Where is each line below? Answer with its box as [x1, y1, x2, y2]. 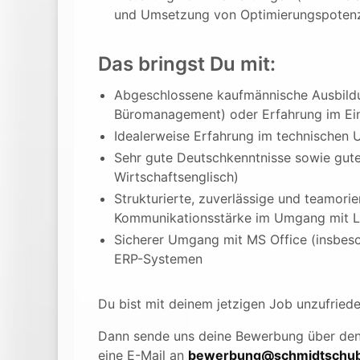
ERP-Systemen [114, 251, 202, 267]
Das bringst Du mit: [98, 52, 276, 76]
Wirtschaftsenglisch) [114, 169, 239, 185]
